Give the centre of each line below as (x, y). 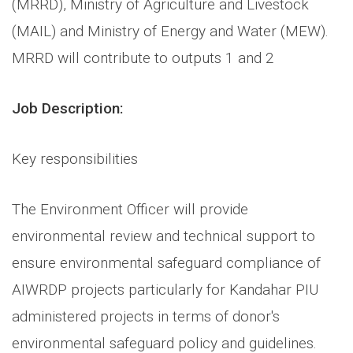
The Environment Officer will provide (130, 209)
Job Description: (67, 108)
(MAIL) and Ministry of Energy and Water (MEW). (170, 31)
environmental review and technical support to (163, 236)
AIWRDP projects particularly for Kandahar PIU (165, 289)
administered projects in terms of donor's (146, 316)
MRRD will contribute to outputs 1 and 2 (143, 58)
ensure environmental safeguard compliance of (166, 262)
